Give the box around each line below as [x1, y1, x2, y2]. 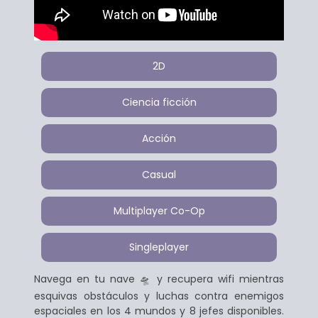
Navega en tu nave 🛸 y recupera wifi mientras [34, 271, 284, 286]
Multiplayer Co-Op [113, 203, 205, 218]
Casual [142, 167, 176, 182]
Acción [142, 131, 176, 146]
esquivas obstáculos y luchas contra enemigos [34, 288, 284, 303]
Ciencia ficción [121, 94, 197, 109]
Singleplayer [129, 239, 189, 254]
